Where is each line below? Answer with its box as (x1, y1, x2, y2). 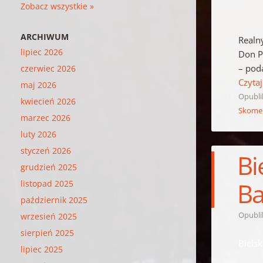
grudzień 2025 (21, 161, 77, 173)
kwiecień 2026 (21, 95, 76, 107)
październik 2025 (21, 194, 88, 205)
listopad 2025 (21, 177, 74, 189)
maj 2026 (21, 79, 57, 90)
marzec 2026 (21, 112, 71, 123)
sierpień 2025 (21, 227, 75, 238)
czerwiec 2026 (21, 62, 76, 74)
